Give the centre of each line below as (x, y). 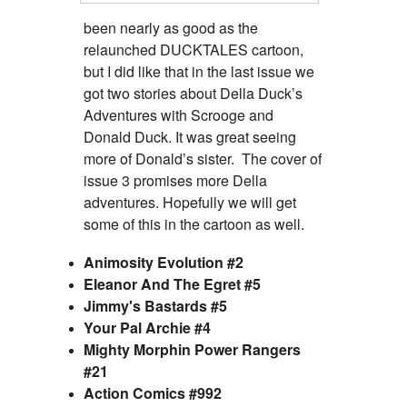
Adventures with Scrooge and (179, 114)
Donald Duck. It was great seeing (190, 136)
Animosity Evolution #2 (164, 262)
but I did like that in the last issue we (199, 71)
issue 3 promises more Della (175, 180)
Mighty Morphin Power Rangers (192, 349)
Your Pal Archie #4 (147, 327)
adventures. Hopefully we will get (190, 202)
